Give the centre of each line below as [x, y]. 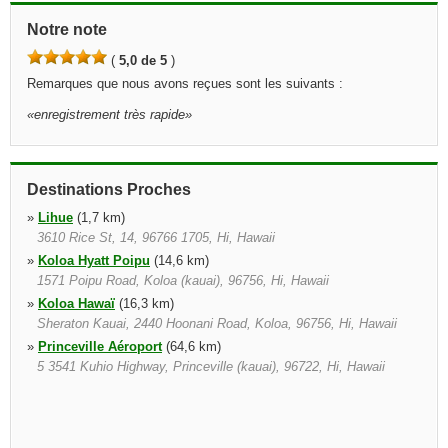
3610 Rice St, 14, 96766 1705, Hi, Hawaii [156, 237]
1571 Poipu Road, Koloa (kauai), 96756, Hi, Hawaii [183, 280]
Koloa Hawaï [76, 303]
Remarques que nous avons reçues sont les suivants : [185, 83]
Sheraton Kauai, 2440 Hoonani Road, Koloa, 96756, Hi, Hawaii [217, 323]
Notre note [67, 29]
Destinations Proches [109, 189]
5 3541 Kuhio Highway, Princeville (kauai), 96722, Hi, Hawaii [211, 366]
